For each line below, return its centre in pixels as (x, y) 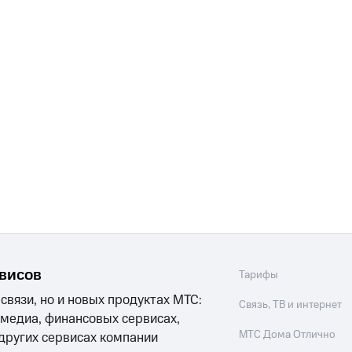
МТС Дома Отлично (288, 335)
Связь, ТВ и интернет (291, 305)
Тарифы (259, 275)
